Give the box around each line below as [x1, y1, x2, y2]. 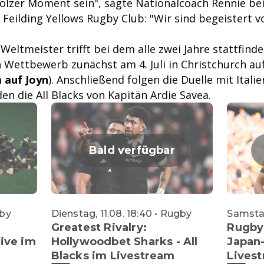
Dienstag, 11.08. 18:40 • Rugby [51, 207, 192, 219]
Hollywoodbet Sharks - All [51, 235, 198, 248]
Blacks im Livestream [51, 249, 175, 262]
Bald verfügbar [89, 143, 175, 157]
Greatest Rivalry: [51, 220, 147, 234]
